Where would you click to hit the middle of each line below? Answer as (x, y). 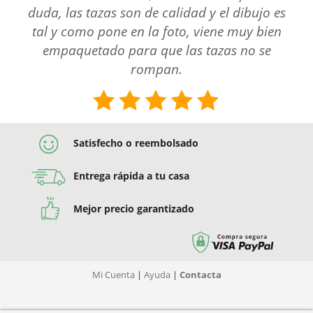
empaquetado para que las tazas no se (156, 50)
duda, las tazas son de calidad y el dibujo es (156, 13)
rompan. (156, 69)
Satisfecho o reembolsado (136, 143)
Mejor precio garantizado (134, 209)
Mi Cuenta (113, 275)
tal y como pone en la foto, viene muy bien (156, 31)
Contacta (200, 275)
